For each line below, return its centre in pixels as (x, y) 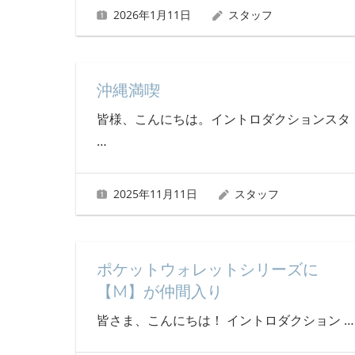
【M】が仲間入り (159, 292)
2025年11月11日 (155, 193)
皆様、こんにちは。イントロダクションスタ (223, 119)
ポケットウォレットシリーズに (207, 269)
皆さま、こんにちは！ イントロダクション (220, 320)
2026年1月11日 (152, 15)
